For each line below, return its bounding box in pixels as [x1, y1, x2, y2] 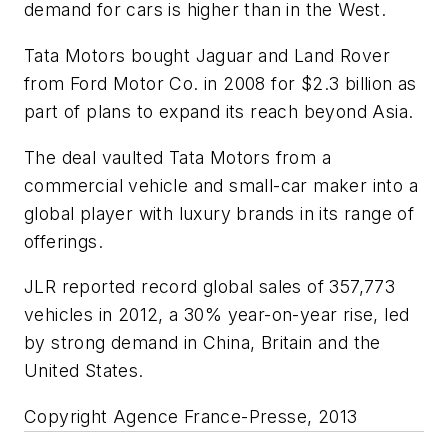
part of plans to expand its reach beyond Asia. [24, 100, 414, 122]
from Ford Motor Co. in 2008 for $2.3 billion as [24, 72, 417, 94]
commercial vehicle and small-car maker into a [24, 174, 418, 196]
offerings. [24, 230, 104, 252]
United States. [24, 360, 144, 382]
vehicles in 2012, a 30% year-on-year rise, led [24, 304, 410, 326]
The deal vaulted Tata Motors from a [24, 146, 331, 168]
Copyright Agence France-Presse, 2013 [24, 405, 358, 427]
